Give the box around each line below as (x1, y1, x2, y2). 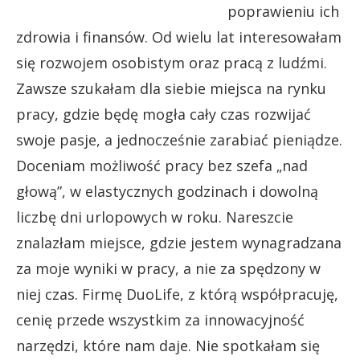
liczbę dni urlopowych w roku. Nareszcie (16, 207, 293, 227)
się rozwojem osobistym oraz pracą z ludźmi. (16, 52, 327, 72)
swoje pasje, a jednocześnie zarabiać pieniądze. (16, 129, 342, 149)
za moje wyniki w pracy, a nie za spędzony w (16, 258, 321, 278)
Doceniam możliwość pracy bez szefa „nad (16, 155, 308, 175)
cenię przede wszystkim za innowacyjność (16, 309, 305, 329)
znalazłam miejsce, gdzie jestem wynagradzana (16, 232, 342, 252)
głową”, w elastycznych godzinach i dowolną (16, 181, 318, 201)
